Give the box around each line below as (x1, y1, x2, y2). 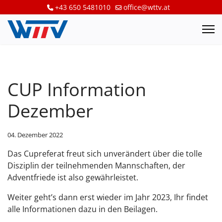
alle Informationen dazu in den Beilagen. (7, 204, 158, 215)
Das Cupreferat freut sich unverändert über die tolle (7, 148, 202, 159)
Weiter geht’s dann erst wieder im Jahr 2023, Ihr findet (7, 192, 208, 203)
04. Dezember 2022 (7, 130, 63, 139)
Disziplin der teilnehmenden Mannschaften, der (7, 160, 185, 171)
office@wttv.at (123, 2, 170, 12)
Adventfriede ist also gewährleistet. (7, 172, 138, 183)
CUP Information (7, 77, 146, 102)
